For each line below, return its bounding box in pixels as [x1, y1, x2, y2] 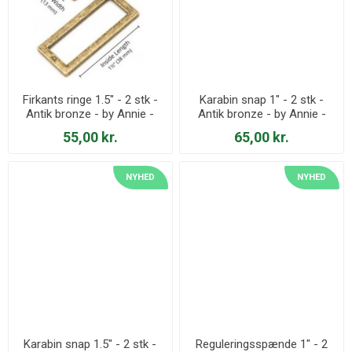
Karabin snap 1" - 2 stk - [200, 93, 324, 108]
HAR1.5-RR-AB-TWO [37, 121, 144, 136]
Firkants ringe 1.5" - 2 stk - [22, 93, 158, 108]
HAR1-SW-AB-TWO [211, 121, 313, 136]
